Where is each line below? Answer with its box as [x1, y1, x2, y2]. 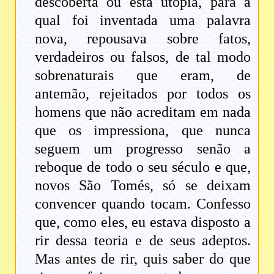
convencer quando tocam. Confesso [35, 196, 251, 212]
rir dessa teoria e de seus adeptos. [35, 232, 251, 249]
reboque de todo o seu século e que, [35, 159, 251, 176]
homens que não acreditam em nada [35, 104, 251, 120]
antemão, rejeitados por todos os [35, 86, 251, 102]
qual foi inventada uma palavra [35, 12, 251, 29]
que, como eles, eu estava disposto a [35, 214, 251, 231]
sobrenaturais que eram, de [35, 67, 251, 84]
